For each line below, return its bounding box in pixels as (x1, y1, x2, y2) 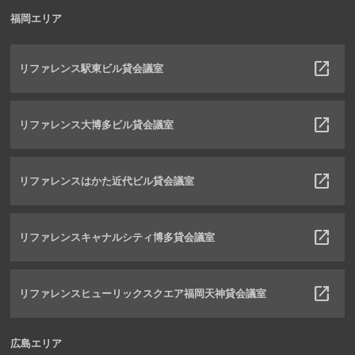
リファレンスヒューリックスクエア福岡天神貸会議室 (19, 287, 267, 300)
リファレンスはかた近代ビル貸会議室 (19, 174, 195, 187)
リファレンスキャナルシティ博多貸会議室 (19, 231, 216, 243)
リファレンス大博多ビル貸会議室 (19, 118, 174, 131)
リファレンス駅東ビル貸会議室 (19, 62, 164, 74)
